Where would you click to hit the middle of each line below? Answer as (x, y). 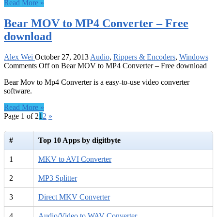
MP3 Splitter (58, 178)
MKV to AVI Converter (75, 159)
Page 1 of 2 (21, 116)
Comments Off (27, 65)
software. (18, 91)
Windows (194, 57)
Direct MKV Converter (74, 197)
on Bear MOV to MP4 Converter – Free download (128, 65)
